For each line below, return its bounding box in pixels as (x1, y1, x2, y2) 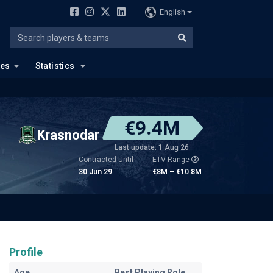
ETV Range (152, 155, 191, 164)
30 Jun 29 (79, 168, 112, 176)
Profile (9, 246, 43, 258)
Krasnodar (37, 127, 99, 143)
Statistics (35, 61, 75, 71)
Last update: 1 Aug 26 (115, 143, 189, 152)
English (159, 7, 185, 16)
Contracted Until (79, 155, 133, 164)
